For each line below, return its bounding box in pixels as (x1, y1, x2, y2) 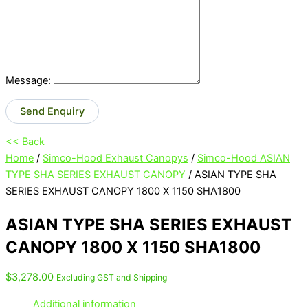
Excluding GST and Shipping (56, 272, 167, 283)
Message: (5, 74, 51, 87)
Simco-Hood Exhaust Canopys (43, 152, 188, 165)
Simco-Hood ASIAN (197, 152, 290, 165)
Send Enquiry (20, 104, 85, 118)
